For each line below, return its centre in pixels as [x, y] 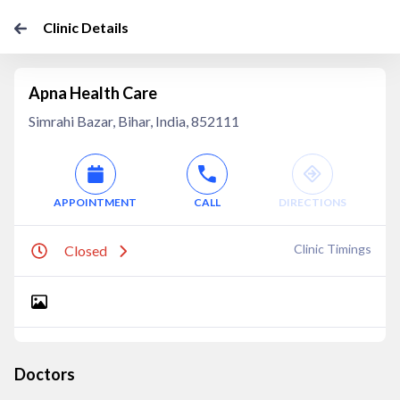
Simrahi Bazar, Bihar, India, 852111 [134, 121]
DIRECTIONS [312, 202]
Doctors [45, 374]
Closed [86, 250]
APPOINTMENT [96, 202]
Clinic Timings [333, 249]
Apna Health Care [93, 93]
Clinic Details [86, 27]
